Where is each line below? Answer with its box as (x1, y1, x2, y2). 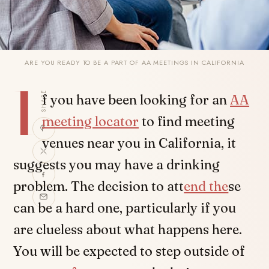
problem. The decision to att (13, 178, 184, 195)
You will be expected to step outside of (13, 243, 246, 259)
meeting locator (42, 113, 139, 130)
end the (184, 178, 229, 195)
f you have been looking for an (42, 91, 231, 108)
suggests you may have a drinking (13, 156, 220, 173)
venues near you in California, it (42, 134, 237, 151)
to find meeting (139, 113, 235, 130)
